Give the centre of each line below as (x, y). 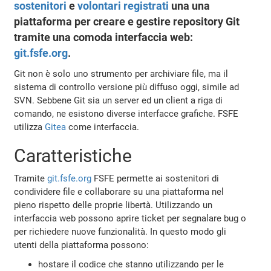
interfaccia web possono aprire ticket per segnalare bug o (130, 218)
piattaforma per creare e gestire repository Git (127, 21)
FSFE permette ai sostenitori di (155, 178)
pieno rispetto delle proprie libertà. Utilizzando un (113, 205)
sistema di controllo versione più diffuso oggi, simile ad (127, 87)
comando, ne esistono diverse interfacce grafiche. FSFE (126, 113)
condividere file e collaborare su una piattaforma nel (119, 191)
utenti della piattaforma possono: (82, 245)
